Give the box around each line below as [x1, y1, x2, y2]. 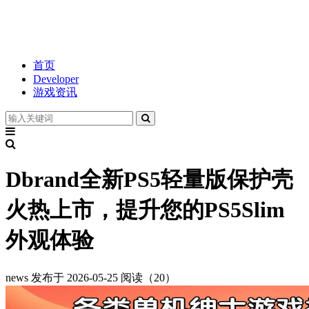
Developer [33, 73, 79, 85]
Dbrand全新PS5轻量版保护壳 [6, 167, 293, 192]
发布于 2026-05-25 [31, 271, 118, 283]
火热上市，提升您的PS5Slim [6, 197, 285, 223]
